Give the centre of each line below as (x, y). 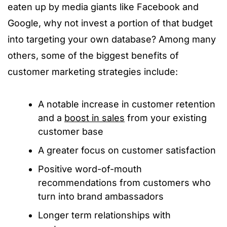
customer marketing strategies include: (93, 72)
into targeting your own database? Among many (112, 40)
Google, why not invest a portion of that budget (110, 23)
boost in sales (94, 118)
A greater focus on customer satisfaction (127, 150)
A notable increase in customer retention (127, 104)
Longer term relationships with (104, 215)
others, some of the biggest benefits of (93, 56)
